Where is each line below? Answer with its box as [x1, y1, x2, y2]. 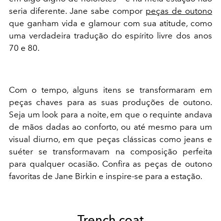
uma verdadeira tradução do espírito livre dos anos [9, 30, 212, 40]
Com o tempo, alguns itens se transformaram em [9, 84, 212, 95]
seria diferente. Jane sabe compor [9, 5, 146, 16]
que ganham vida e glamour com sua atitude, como [9, 18, 212, 28]
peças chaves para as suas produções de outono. [9, 97, 212, 107]
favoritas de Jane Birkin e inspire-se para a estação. [9, 171, 202, 181]
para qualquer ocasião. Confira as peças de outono [9, 158, 212, 169]
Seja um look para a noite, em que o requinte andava [9, 109, 212, 119]
